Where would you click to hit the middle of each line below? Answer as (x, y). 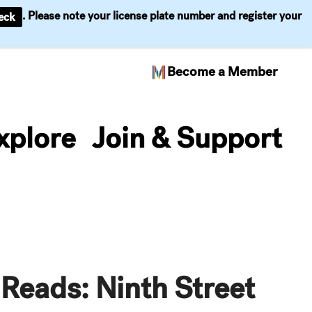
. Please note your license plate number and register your (162, 16)
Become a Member (222, 71)
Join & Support (187, 138)
